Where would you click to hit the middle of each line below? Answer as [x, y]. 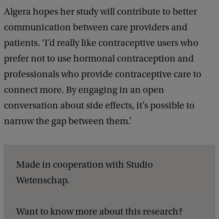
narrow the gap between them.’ [68, 121]
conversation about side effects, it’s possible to [99, 106]
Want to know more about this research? [99, 212]
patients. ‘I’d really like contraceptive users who [101, 43]
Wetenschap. [43, 181]
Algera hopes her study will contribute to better [100, 12]
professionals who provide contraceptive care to [103, 75]
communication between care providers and [96, 28]
